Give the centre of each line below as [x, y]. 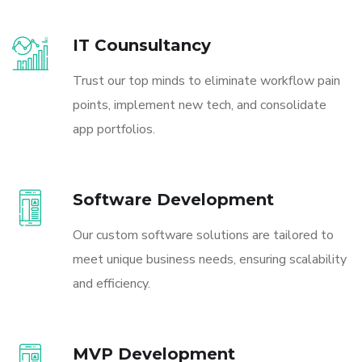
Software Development [173, 199]
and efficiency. [112, 283]
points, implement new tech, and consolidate [200, 105]
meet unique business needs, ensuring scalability [210, 259]
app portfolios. [114, 129]
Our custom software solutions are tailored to [203, 235]
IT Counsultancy [142, 45]
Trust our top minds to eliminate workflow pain [206, 80]
